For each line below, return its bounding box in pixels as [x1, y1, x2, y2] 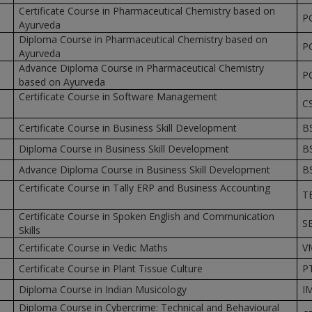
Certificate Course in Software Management [18, 90, 217, 103]
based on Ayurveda [18, 75, 105, 88]
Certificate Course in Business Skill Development [18, 121, 237, 134]
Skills [18, 224, 40, 237]
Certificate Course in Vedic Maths [18, 241, 168, 254]
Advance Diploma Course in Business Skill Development [18, 163, 270, 176]
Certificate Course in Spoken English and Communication [18, 210, 274, 223]
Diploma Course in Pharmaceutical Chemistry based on [18, 33, 267, 46]
